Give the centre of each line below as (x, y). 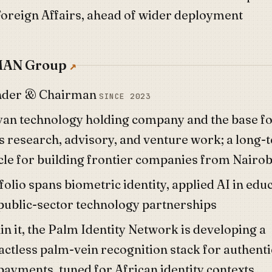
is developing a (222, 229)
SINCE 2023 (125, 96)
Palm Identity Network (113, 229)
